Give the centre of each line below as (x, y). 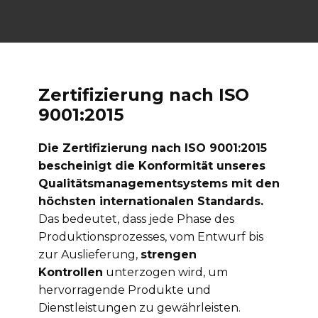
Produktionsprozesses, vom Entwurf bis (151, 236)
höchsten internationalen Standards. (151, 201)
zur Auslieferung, (89, 254)
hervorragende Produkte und (125, 290)
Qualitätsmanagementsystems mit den (159, 183)
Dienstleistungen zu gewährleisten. (139, 307)
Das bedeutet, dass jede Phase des (136, 219)
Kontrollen (71, 272)
